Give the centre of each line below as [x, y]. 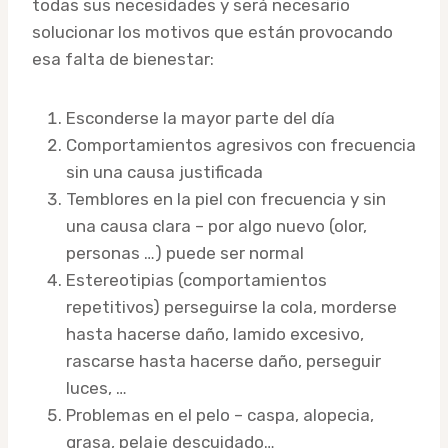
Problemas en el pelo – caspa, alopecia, [220, 414]
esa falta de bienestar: [123, 58]
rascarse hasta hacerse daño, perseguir [223, 360]
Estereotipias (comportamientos [196, 279]
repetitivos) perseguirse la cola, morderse [231, 306]
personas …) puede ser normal [185, 252]
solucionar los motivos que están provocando [212, 31]
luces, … [96, 387]
